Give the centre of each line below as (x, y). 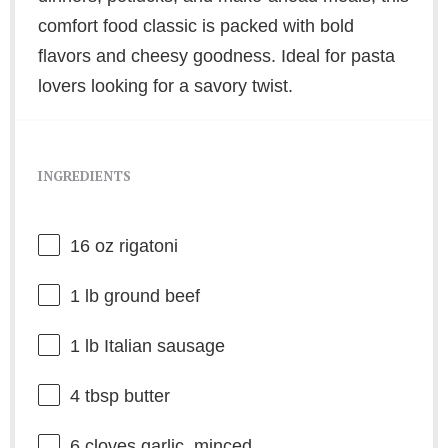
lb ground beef (139, 296)
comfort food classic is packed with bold (195, 25)
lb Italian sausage (152, 346)
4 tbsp (94, 396)
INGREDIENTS (84, 175)
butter (144, 396)
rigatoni (145, 246)
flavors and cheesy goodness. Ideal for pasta (216, 55)
